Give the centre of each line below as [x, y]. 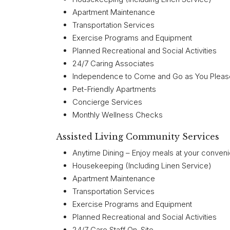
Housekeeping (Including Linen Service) [142, 166]
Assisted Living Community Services [138, 136]
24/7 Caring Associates [113, 63]
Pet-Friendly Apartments [114, 89]
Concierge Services [107, 102]
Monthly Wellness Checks [118, 115]
